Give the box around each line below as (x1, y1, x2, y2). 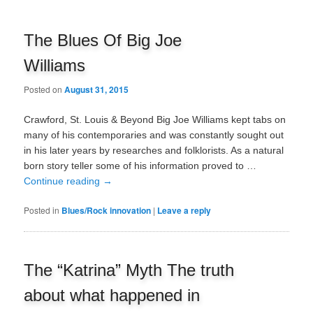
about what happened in (24, 285, 201, 305)
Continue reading (24, 175, 103, 187)
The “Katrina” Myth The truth (24, 260, 235, 279)
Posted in (24, 204, 60, 217)
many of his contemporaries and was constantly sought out (24, 129, 284, 140)
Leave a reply (157, 204, 212, 217)
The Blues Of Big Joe (24, 30, 182, 50)
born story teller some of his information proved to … (24, 159, 257, 171)
